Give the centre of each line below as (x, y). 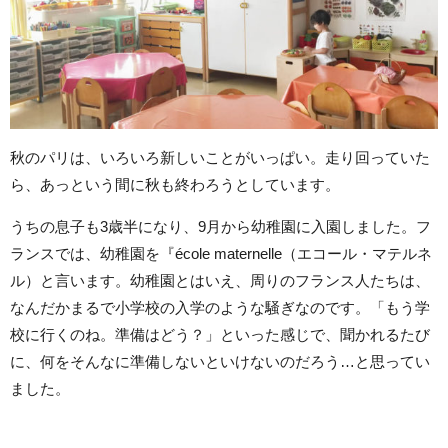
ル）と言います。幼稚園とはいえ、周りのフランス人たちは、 (220, 281)
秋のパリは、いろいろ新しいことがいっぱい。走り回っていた (220, 158)
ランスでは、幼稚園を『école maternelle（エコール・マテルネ (221, 254)
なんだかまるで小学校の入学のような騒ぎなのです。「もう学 (220, 308)
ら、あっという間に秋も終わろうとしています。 (175, 185)
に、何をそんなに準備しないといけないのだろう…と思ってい (220, 362)
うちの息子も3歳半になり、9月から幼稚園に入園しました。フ (220, 227)
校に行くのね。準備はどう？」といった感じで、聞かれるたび (220, 335)
